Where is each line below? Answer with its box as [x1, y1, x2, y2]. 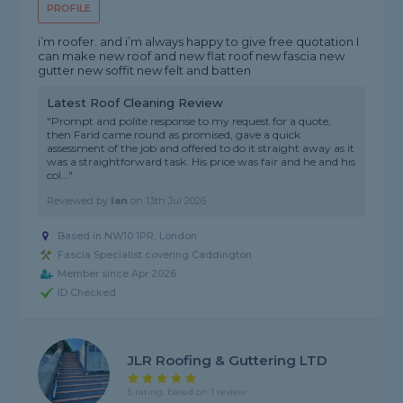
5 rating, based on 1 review [128, 385, 247, 398]
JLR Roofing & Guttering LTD [128, 351, 328, 369]
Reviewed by [47, 194, 112, 208]
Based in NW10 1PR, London [58, 229, 198, 243]
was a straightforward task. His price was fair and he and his [47, 155, 356, 169]
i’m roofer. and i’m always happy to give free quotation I [38, 34, 360, 49]
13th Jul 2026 [146, 194, 207, 208]
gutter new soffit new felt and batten [38, 63, 252, 78]
